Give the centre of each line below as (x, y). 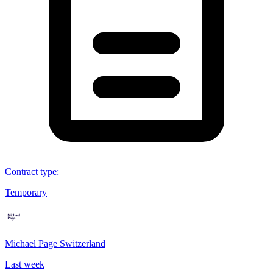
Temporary (26, 192)
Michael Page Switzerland (55, 243)
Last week (25, 264)
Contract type (31, 171)
